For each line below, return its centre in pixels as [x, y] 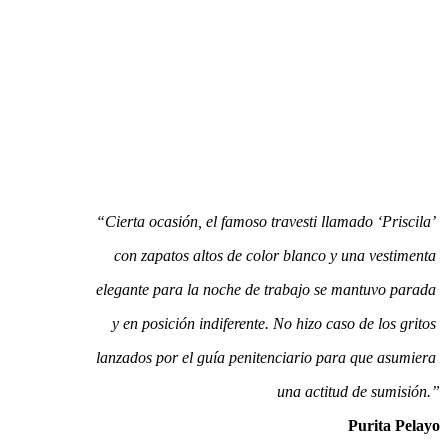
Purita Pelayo [394, 426]
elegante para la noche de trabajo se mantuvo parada [268, 290]
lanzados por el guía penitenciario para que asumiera [268, 358]
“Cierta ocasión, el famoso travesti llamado [236, 222]
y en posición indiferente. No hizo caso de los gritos [276, 324]
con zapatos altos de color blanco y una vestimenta [277, 256]
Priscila [406, 222]
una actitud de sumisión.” [358, 392]
